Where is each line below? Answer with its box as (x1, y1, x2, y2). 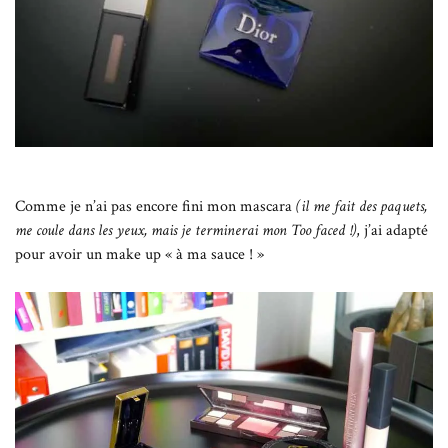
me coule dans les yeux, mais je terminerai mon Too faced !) (15, 220, 356, 242)
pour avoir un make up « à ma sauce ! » (15, 244, 264, 266)
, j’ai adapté (356, 220, 428, 242)
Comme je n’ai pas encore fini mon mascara (15, 196, 296, 218)
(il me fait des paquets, (296, 196, 427, 218)
